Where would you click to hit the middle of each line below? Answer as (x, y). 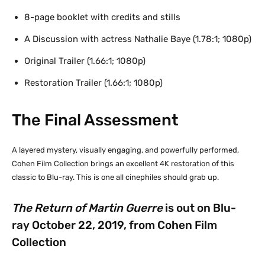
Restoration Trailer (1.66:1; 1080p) (93, 83)
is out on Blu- (199, 208)
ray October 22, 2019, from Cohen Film (114, 225)
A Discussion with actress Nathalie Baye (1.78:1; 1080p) (138, 39)
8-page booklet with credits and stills (102, 17)
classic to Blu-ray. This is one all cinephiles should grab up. (115, 177)
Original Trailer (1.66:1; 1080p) (85, 61)
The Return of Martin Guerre (87, 208)
